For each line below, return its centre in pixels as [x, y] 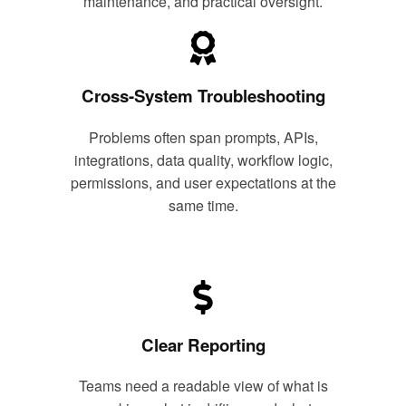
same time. [203, 205]
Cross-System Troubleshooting [203, 96]
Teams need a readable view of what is [203, 386]
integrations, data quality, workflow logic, [203, 159]
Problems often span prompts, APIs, [203, 137]
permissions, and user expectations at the [203, 182]
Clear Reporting [203, 344]
